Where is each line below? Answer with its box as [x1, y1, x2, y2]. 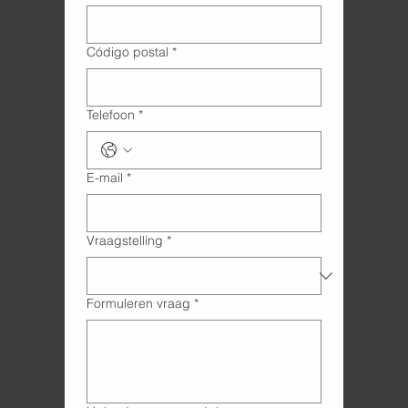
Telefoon [86, 107, 135, 124]
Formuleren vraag [86, 295, 190, 312]
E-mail [86, 169, 123, 187]
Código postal [86, 44, 168, 61]
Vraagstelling [86, 232, 163, 250]
